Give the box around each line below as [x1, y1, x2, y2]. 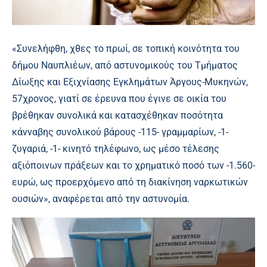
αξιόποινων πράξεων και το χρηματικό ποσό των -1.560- [12, 160, 255, 172]
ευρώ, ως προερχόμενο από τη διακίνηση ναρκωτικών [12, 176, 248, 188]
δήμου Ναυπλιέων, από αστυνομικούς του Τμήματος [12, 60, 238, 72]
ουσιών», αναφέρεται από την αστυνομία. [12, 193, 190, 205]
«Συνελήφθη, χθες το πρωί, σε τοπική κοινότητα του [12, 43, 240, 55]
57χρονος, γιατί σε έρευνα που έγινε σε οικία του [12, 93, 226, 105]
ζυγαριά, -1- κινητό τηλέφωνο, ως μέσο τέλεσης [12, 143, 219, 155]
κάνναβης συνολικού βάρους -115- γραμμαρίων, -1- [12, 126, 228, 138]
